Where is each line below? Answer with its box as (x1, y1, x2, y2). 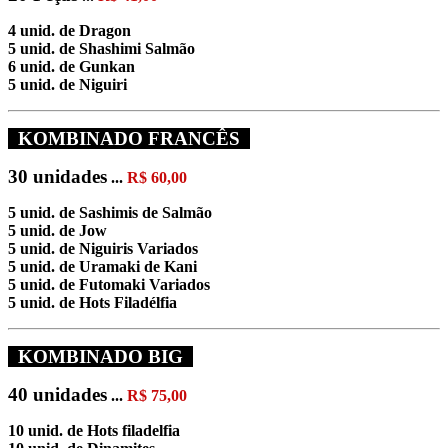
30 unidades (8, 165, 107, 187)
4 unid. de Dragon (8, 21, 131, 39)
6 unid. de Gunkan (8, 57, 135, 75)
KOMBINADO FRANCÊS (8, 127, 250, 149)
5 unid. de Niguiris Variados (8, 239, 198, 257)
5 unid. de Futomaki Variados (8, 275, 210, 293)
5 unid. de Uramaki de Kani (8, 257, 197, 275)
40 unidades (8, 383, 107, 405)
